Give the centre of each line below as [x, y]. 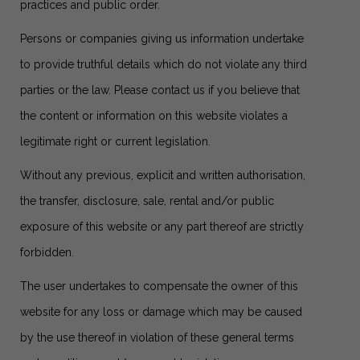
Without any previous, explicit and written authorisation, [163, 175]
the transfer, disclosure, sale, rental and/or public [147, 201]
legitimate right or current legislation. [115, 141]
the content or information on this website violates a [154, 116]
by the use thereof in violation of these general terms [157, 337]
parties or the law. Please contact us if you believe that [160, 90]
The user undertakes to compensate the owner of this [159, 286]
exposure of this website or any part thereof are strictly [162, 227]
